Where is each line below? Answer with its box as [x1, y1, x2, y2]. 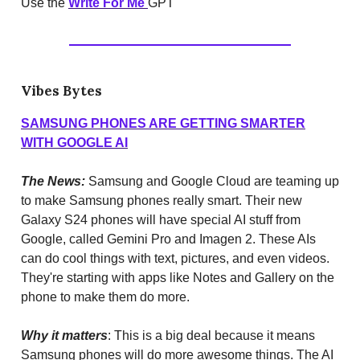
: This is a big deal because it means [108, 328, 315, 342]
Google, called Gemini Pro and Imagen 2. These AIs [21, 231, 316, 246]
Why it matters [21, 328, 108, 342]
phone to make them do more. [21, 289, 190, 304]
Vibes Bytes [21, 81, 102, 100]
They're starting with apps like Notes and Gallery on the [21, 270, 334, 284]
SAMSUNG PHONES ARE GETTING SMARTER [21, 116, 305, 130]
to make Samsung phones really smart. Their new [21, 193, 302, 207]
